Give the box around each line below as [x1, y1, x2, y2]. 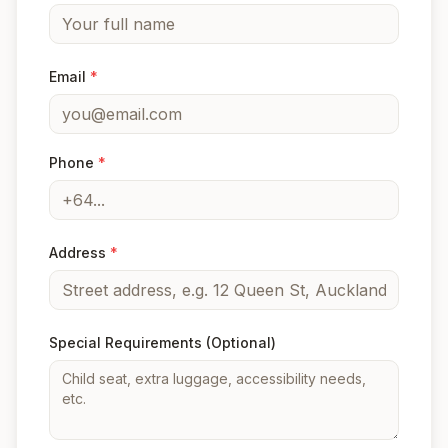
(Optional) [206, 333, 276, 351]
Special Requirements [49, 333, 206, 351]
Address [49, 243, 110, 261]
